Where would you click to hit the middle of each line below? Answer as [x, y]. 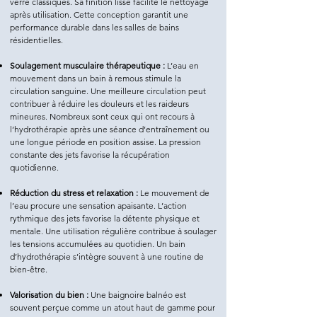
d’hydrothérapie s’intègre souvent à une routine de [107, 257]
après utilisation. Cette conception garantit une [99, 15]
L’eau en [182, 66]
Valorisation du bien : [49, 295]
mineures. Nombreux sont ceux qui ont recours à [102, 117]
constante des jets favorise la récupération [90, 155]
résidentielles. [36, 40]
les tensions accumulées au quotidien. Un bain [98, 244]
